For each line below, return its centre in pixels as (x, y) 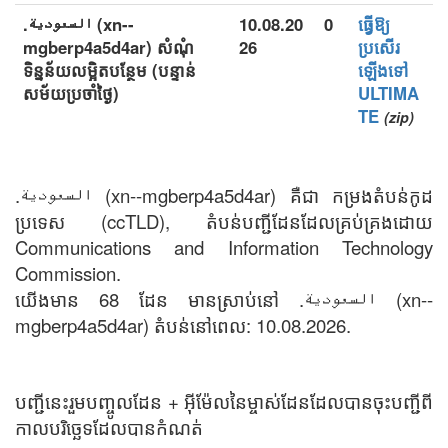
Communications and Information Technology (224, 247)
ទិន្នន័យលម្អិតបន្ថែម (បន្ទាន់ (109, 70)
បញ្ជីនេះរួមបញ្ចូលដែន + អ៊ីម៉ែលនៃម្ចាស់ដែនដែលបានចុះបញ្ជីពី (224, 401)
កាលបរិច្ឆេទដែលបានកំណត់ (109, 427)
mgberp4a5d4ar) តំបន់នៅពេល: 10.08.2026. (183, 325)
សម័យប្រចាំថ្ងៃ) (71, 93)
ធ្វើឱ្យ (374, 24)
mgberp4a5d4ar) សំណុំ (108, 47)
